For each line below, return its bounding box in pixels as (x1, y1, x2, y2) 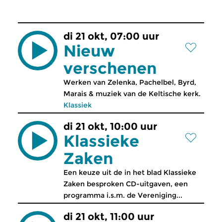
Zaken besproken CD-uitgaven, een (63, 179, 188, 188)
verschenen (63, 58, 157, 78)
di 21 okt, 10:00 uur (63, 120, 157, 132)
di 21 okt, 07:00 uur (63, 30, 159, 42)
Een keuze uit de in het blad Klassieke (63, 168, 196, 177)
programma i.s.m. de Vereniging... (63, 191, 182, 200)
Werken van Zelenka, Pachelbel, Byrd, (63, 78, 196, 87)
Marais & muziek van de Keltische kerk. (63, 89, 201, 98)
